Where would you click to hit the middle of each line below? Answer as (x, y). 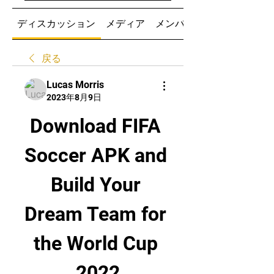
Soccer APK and (96, 155)
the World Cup (95, 243)
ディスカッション (57, 24)
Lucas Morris (75, 85)
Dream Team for (95, 214)
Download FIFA (95, 126)
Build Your (95, 185)
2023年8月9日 (74, 97)
